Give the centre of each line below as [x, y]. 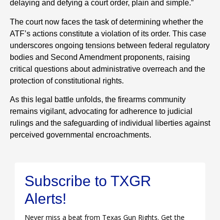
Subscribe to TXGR [88, 181]
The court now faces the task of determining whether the [107, 22]
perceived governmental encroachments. [81, 135]
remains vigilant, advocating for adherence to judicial [101, 111]
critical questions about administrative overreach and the [108, 69]
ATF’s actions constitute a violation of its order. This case [108, 33]
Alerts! [45, 199]
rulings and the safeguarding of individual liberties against [110, 123]
